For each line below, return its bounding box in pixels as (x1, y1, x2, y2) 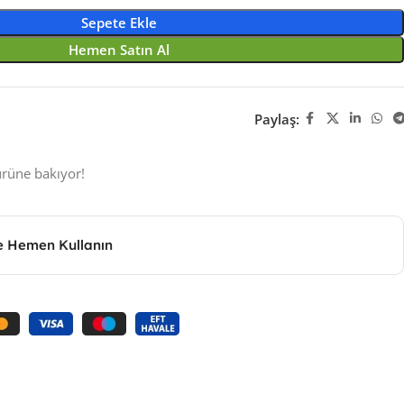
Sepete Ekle (80, 14, 157, 32)
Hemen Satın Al (68, 41, 170, 59)
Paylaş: (253, 109, 299, 128)
